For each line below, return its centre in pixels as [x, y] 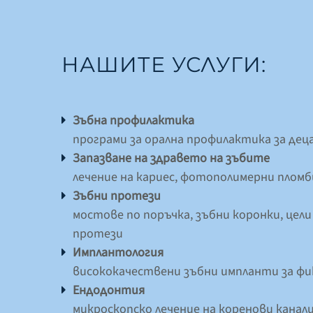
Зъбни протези [117, 196]
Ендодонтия [109, 290]
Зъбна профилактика [133, 120]
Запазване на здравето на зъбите [171, 158]
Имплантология [118, 252]
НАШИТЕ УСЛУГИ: [164, 64]
